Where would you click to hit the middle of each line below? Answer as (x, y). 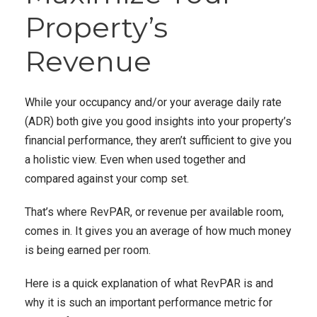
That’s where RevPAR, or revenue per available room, (154, 212)
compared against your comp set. (108, 179)
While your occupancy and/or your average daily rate (153, 102)
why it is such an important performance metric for (149, 302)
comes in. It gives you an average (107, 231)
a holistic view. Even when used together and (135, 160)
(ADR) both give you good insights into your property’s (158, 121)
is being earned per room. (88, 250)
